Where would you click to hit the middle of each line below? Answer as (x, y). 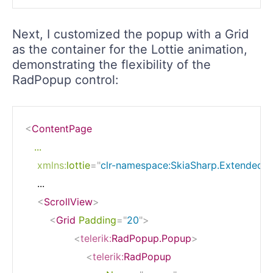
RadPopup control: (66, 80)
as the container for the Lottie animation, (130, 49)
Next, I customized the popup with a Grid (130, 34)
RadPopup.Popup (151, 238)
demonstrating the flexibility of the (112, 64)
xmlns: (52, 165)
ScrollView (68, 201)
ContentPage (62, 128)
